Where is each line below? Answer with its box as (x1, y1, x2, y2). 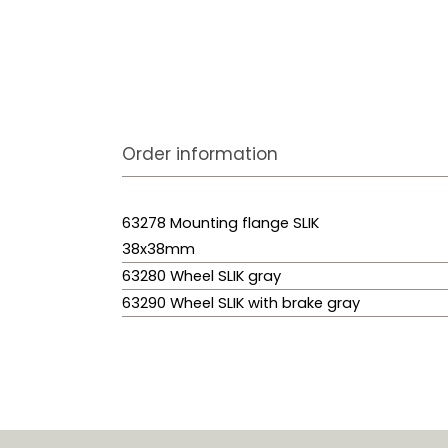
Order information (122, 142, 278, 167)
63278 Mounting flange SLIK (122, 213, 319, 234)
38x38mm (122, 239, 195, 260)
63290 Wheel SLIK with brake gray (122, 293, 360, 314)
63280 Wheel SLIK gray (122, 266, 281, 287)
